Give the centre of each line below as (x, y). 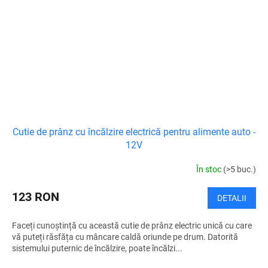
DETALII (232, 198)
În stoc (210, 170)
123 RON (36, 197)
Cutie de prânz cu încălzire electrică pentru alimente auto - (134, 132)
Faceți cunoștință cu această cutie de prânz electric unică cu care (132, 225)
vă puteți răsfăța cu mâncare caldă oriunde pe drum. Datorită (125, 237)
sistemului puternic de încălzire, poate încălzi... (97, 248)
